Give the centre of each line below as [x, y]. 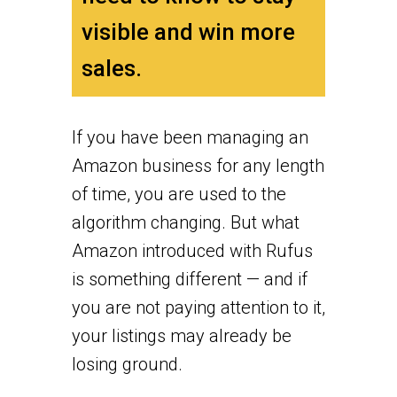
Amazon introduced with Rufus [192, 250]
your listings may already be [181, 335]
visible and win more [188, 31]
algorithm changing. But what [185, 222]
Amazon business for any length [198, 165]
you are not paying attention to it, [198, 307]
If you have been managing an [190, 137]
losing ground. [127, 364]
